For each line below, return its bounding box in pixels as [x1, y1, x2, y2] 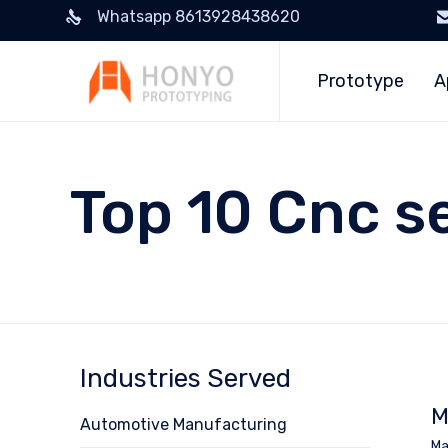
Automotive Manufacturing [80, 415, 287, 434]
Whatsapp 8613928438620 [96, 7, 300, 26]
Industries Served [80, 363, 291, 394]
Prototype [317, 70, 405, 92]
